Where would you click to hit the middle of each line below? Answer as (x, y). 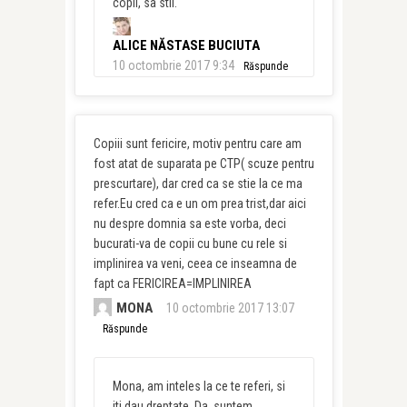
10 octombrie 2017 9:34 (173, 65)
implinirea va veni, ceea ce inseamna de (195, 263)
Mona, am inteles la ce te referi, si (199, 386)
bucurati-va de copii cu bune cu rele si (190, 243)
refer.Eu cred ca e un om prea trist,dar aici (199, 203)
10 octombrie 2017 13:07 (230, 308)
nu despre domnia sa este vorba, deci (189, 223)
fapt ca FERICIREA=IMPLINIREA (172, 283)
